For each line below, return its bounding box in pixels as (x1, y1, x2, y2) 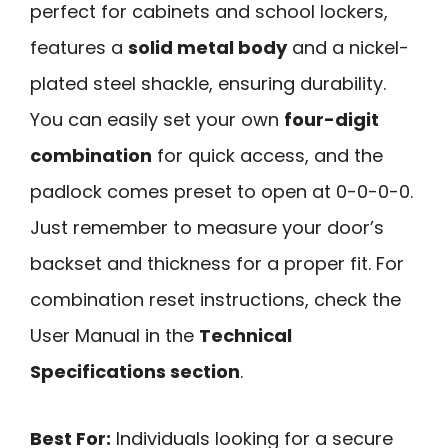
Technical (199, 323, 292, 349)
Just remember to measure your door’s (30, 215, 384, 241)
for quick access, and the (152, 143, 383, 169)
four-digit (284, 107, 379, 133)
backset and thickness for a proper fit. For (30, 251, 404, 277)
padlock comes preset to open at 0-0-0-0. (30, 179, 413, 205)
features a (30, 35, 128, 61)
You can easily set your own (30, 107, 284, 133)
